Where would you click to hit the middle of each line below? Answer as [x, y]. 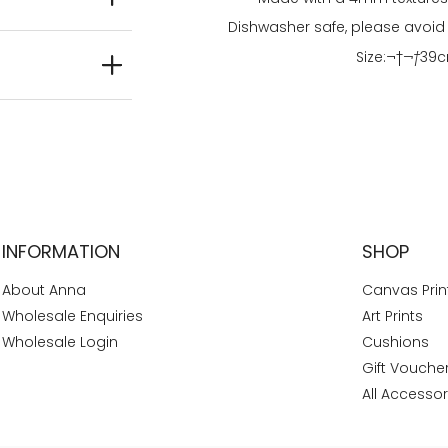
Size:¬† [379, 56]
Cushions [396, 342]
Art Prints [393, 316]
